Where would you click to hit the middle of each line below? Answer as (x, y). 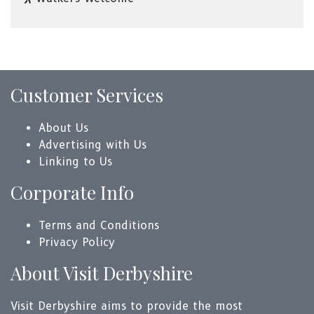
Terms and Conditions (99, 226)
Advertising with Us (93, 145)
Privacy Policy (77, 243)
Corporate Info (72, 193)
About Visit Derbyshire (102, 273)
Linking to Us (75, 162)
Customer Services (87, 95)
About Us (63, 128)
